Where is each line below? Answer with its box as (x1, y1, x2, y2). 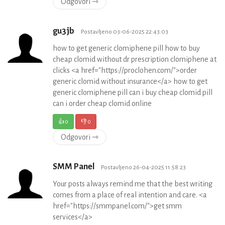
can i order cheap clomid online (53, 99, 152, 108)
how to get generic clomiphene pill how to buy (53, 44, 200, 53)
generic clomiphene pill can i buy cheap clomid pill (53, 88, 212, 97)
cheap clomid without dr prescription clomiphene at (53, 55, 216, 64)
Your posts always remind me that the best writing (53, 180, 212, 188)
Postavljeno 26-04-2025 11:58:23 (101, 164, 186, 171)
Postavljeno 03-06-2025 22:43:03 (81, 28, 168, 36)
